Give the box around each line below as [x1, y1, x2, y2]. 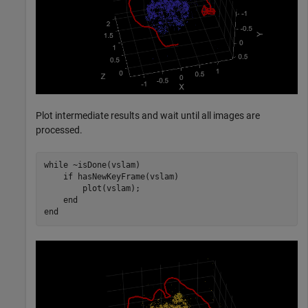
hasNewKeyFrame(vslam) [72, 172, 179, 182]
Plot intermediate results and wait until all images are [36, 109, 260, 121]
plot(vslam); [43, 184, 140, 194]
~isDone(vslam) [67, 160, 140, 170]
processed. [36, 124, 82, 135]
